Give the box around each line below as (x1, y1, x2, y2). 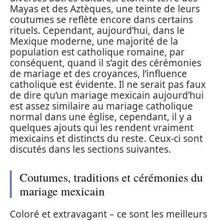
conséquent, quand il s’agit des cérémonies (10, 56, 201, 69)
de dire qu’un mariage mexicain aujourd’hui (10, 88, 204, 102)
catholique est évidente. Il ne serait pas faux (10, 78, 206, 91)
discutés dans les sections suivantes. (10, 142, 171, 156)
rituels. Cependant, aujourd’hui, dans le (10, 24, 185, 37)
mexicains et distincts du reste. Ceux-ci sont (10, 132, 203, 145)
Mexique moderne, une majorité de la (10, 34, 178, 48)
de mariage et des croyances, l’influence (10, 67, 187, 80)
